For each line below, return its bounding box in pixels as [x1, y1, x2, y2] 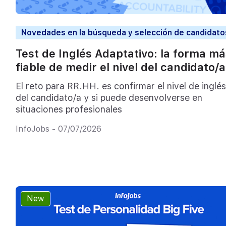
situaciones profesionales [15, 104, 122, 115]
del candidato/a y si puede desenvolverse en [15, 92, 202, 103]
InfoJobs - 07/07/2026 [15, 124, 101, 134]
